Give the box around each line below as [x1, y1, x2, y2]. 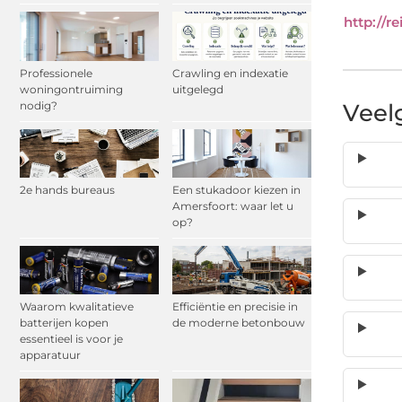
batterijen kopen [20, 316, 109, 330]
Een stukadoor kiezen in [172, 182, 301, 197]
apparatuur [20, 348, 81, 363]
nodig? [20, 98, 57, 112]
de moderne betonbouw [172, 316, 305, 330]
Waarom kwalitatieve [20, 300, 134, 314]
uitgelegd [172, 82, 223, 96]
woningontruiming [20, 82, 123, 96]
